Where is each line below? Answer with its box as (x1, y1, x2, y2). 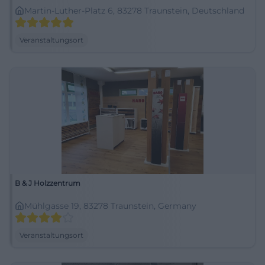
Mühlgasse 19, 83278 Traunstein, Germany (24, 201, 196, 211)
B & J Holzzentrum (15, 179, 80, 188)
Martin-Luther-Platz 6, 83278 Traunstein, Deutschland (24, 5, 244, 16)
